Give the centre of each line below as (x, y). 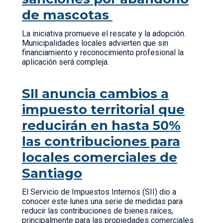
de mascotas (67, 15)
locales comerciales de (100, 157)
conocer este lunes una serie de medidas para (102, 201)
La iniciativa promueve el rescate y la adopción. (104, 34)
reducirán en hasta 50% (101, 125)
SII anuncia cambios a (95, 94)
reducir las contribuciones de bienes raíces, (98, 211)
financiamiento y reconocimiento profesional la (103, 53)
